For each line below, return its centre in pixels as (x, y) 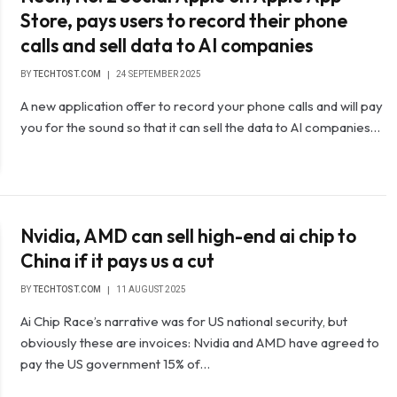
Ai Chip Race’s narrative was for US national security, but (184, 321)
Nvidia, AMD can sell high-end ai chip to (189, 235)
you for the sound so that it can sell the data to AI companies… (201, 128)
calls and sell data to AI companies (167, 46)
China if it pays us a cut (118, 260)
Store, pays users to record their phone (184, 21)
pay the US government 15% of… (116, 363)
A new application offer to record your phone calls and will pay (202, 106)
